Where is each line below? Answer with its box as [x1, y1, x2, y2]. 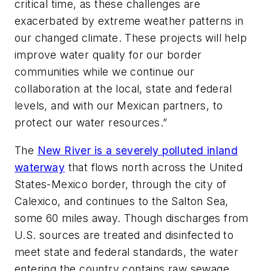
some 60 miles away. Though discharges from [15, 211, 249, 224]
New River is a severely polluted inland [37, 143, 238, 157]
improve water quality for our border [15, 48, 202, 62]
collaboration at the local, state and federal [15, 82, 232, 96]
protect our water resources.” [15, 116, 168, 129]
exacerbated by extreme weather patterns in [15, 15, 244, 28]
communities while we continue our [15, 65, 195, 79]
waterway [15, 160, 65, 174]
